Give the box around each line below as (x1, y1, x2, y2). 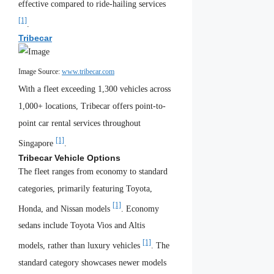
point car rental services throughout (18, 119, 141, 128)
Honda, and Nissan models (18, 204, 113, 213)
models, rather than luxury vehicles (18, 241, 143, 251)
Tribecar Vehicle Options (18, 152, 120, 163)
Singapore (18, 138, 56, 148)
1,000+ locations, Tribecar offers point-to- (18, 102, 166, 111)
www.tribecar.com (62, 68, 114, 76)
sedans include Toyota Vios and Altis (18, 221, 145, 231)
